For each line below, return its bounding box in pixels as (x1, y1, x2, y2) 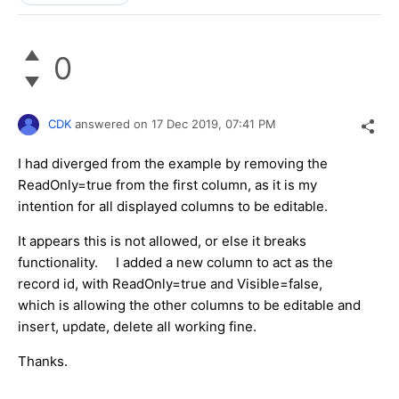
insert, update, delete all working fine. (18, 317, 256, 335)
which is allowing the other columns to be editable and (18, 296, 361, 313)
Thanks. (18, 352, 68, 370)
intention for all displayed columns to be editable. (18, 197, 328, 215)
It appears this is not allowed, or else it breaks (18, 232, 306, 249)
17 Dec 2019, (151, 116, 225, 131)
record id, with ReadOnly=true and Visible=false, (18, 274, 326, 292)
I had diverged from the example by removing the (18, 154, 328, 172)
